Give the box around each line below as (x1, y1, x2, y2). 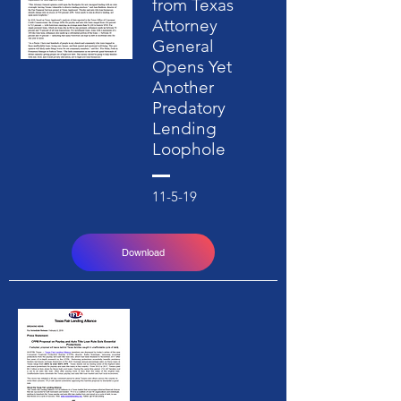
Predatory (152, 98, 226, 118)
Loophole (152, 139, 226, 159)
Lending (152, 118, 217, 139)
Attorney (152, 15, 218, 36)
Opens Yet (152, 56, 232, 77)
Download (122, 246, 165, 259)
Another (152, 77, 214, 98)
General (152, 36, 214, 56)
